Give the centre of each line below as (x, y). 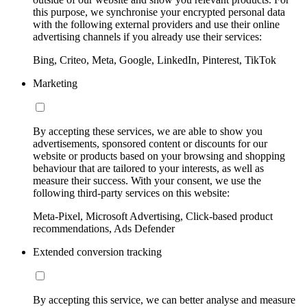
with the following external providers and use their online (156, 24)
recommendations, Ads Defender (104, 228)
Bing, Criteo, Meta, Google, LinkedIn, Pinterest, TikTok (155, 60)
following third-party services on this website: (131, 193)
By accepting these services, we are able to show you (148, 131)
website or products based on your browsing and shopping (159, 156)
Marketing (55, 83)
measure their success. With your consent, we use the (147, 180)
